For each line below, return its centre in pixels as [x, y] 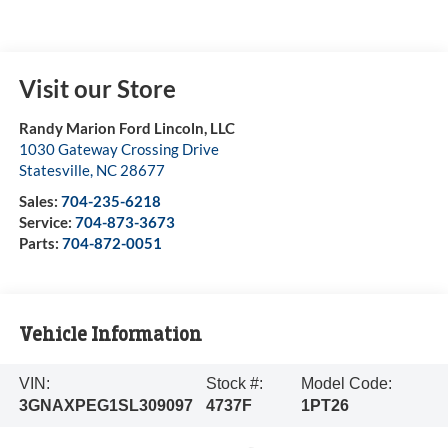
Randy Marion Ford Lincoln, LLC [126, 128]
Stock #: [234, 384]
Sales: [39, 201]
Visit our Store [97, 89]
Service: [46, 222]
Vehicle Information [110, 334]
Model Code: [347, 384]
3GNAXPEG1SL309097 [105, 406]
